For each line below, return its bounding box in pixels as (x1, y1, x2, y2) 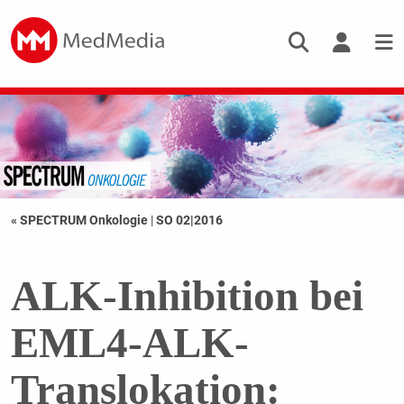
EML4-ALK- (10, 319, 249, 367)
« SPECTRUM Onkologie (10, 213, 151, 228)
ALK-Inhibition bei (10, 272, 363, 320)
